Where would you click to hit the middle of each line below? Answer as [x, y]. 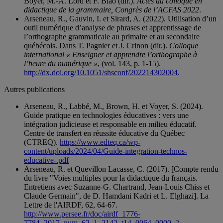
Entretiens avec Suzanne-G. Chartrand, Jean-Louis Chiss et [117, 187]
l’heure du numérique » [61, 64]
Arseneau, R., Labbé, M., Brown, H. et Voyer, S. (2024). [113, 107]
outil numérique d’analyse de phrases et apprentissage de [112, 28]
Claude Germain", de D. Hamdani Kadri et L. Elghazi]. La [116, 196]
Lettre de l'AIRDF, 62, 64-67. [71, 205]
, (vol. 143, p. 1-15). [129, 64]
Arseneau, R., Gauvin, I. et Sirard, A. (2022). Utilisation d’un [120, 19]
